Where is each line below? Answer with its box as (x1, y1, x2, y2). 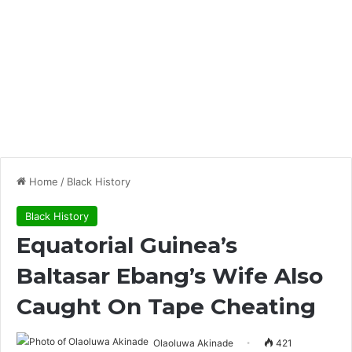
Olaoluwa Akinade (153, 337, 233, 349)
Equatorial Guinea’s (16, 232, 237, 258)
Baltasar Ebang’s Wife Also (16, 262, 323, 289)
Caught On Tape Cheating (16, 293, 316, 320)
